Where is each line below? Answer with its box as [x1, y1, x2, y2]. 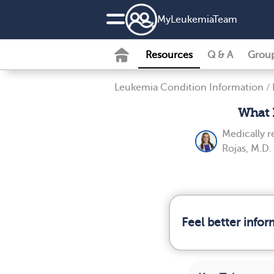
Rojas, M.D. [222, 143, 272, 154]
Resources [146, 50, 193, 61]
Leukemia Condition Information [114, 82, 264, 93]
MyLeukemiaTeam [157, 14, 237, 25]
